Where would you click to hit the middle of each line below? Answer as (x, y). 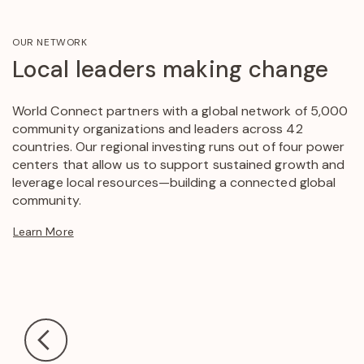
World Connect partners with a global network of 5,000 (180, 110)
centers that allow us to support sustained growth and (179, 164)
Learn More (43, 231)
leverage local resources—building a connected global (174, 182)
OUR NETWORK (50, 42)
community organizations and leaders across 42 (158, 128)
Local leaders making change (171, 69)
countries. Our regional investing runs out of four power (179, 146)
